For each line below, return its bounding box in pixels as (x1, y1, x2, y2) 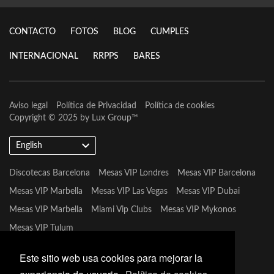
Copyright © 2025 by (9, 114, 92, 122)
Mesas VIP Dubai (176, 187, 240, 196)
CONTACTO (9, 28, 56, 36)
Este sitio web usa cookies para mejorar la (20, 250, 202, 265)
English (16, 141, 42, 150)
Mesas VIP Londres (98, 169, 169, 177)
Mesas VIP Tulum (9, 224, 73, 232)
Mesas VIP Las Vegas (91, 187, 168, 196)
